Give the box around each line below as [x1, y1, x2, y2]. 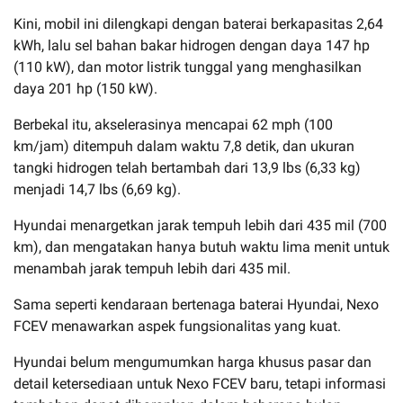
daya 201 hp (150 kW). [13, 79, 157, 97]
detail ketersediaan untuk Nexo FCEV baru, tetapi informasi [13, 374, 386, 392]
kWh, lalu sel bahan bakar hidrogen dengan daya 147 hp [13, 36, 370, 54]
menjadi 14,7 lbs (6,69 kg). [13, 180, 181, 198]
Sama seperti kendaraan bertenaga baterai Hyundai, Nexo [13, 295, 379, 313]
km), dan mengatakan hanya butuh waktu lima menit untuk [13, 237, 390, 255]
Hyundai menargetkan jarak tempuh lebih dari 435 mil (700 [13, 216, 387, 234]
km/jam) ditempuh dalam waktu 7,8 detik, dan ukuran [13, 137, 354, 155]
